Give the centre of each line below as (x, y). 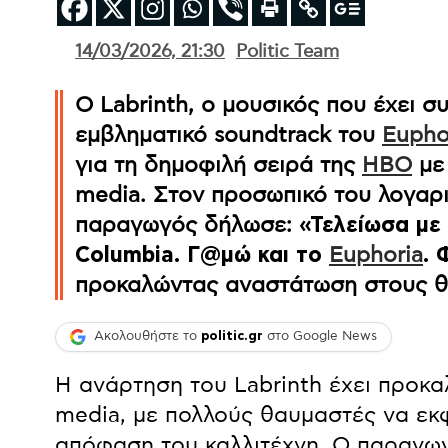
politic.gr (232, 337)
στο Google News (320, 337)
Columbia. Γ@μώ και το (202, 254)
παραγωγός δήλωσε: (187, 224)
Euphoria (376, 254)
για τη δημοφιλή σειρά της (218, 164)
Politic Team (287, 51)
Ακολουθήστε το (147, 337)
